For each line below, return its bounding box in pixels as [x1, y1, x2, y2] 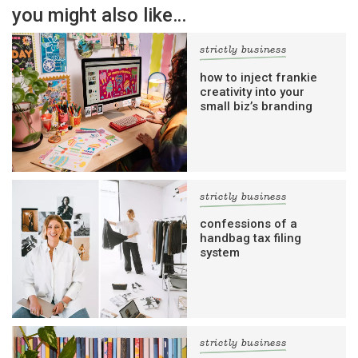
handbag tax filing [200, 230, 302, 245]
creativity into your [200, 84, 305, 99]
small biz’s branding [200, 98, 313, 113]
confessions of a [200, 216, 298, 231]
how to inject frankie [200, 70, 318, 85]
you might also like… [12, 4, 186, 27]
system [200, 245, 241, 260]
